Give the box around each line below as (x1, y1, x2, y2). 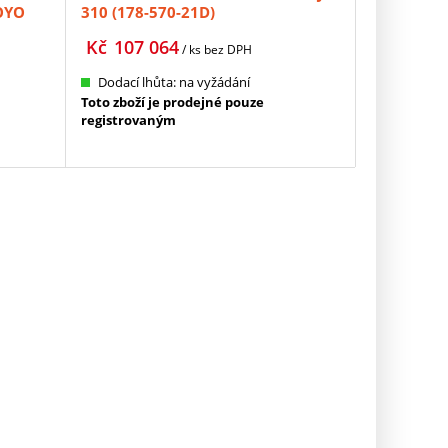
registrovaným (81, 111, 177, 130)
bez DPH (204, 41, 253, 59)
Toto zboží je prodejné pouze (81, 93, 265, 112)
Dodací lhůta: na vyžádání (98, 73, 251, 92)
